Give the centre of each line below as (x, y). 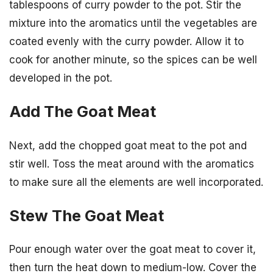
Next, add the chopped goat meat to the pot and (128, 145)
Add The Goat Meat (83, 112)
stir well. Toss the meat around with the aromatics (132, 164)
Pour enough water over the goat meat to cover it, (133, 249)
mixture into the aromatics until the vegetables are (133, 23)
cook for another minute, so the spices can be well (133, 60)
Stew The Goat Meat (87, 215)
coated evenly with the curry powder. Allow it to (126, 42)
